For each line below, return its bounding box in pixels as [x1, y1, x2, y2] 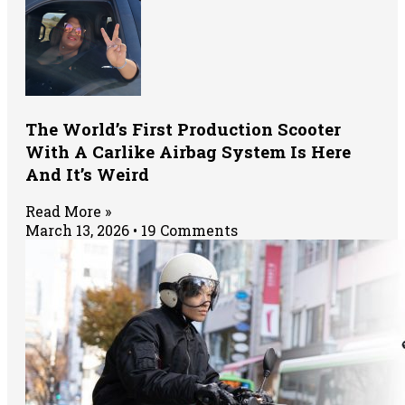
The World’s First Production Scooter [25, 117, 341, 140]
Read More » [25, 202, 111, 221]
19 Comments [137, 221, 238, 240]
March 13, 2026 [25, 221, 133, 240]
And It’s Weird [25, 162, 149, 185]
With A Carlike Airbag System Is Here [25, 139, 351, 163]
